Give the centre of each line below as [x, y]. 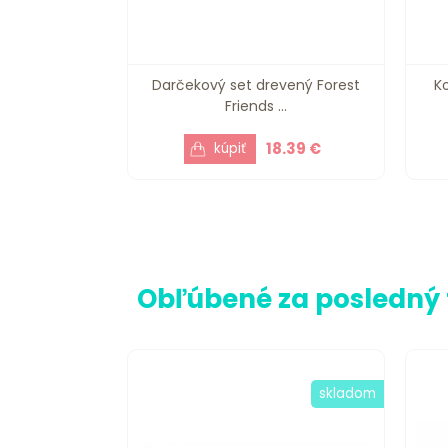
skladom [347, 393]
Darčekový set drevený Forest [255, 84]
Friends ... [255, 105]
